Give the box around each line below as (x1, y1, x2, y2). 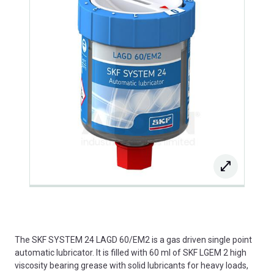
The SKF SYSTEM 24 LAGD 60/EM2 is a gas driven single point (15, 234, 252, 245)
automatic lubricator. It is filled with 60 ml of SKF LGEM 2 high (15, 247, 246, 257)
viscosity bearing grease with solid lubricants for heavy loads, (15, 260, 248, 270)
